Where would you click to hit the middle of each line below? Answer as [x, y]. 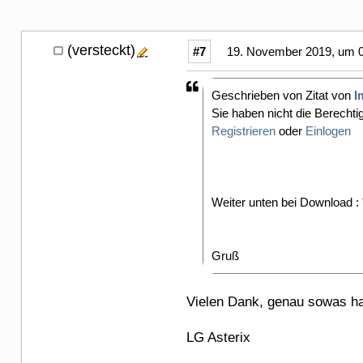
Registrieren [243, 130]
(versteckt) [101, 50]
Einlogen [328, 130]
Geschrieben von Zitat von [283, 95]
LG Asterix [218, 337]
